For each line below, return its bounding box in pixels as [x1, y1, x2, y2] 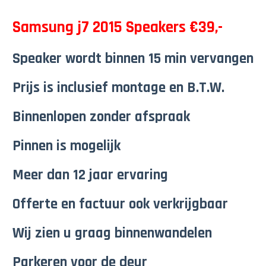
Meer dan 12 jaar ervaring [12, 166, 168, 185]
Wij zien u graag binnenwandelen [12, 224, 212, 243]
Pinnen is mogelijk [12, 137, 121, 156]
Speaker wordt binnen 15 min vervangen [12, 49, 254, 68]
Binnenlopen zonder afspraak [12, 107, 190, 126]
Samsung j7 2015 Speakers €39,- [12, 17, 223, 37]
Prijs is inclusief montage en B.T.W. [12, 78, 224, 97]
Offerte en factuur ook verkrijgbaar [12, 195, 228, 214]
